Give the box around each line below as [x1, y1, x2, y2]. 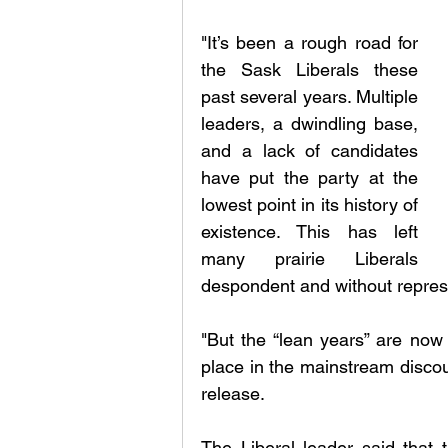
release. [201, 383, 265, 405]
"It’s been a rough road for [201, 32, 418, 54]
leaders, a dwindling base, [201, 113, 418, 135]
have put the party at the [201, 167, 418, 189]
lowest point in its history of [201, 194, 418, 216]
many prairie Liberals [201, 248, 418, 270]
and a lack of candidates [201, 140, 418, 162]
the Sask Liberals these [201, 59, 418, 81]
